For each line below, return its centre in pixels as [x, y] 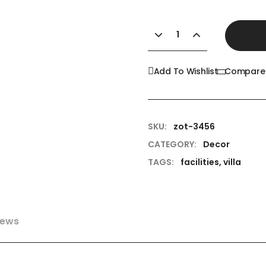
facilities [200, 162]
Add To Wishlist [186, 71]
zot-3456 [194, 126]
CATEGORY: [172, 144]
